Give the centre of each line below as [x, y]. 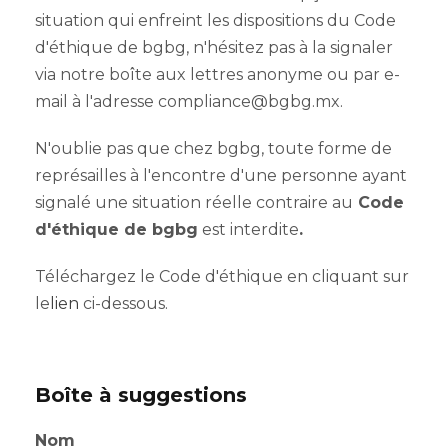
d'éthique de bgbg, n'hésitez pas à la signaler [214, 48]
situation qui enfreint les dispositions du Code [215, 21]
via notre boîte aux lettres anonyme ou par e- [217, 75]
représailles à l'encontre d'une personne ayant [221, 176]
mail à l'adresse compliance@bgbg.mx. [189, 102]
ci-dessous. [123, 304]
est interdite [248, 230]
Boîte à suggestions [141, 395]
